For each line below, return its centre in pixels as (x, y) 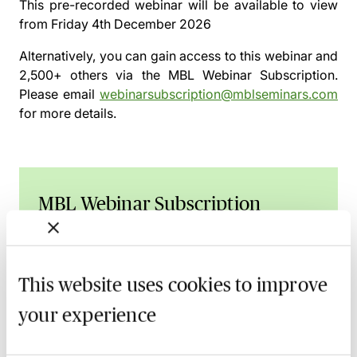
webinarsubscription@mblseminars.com (219, 94)
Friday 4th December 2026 (131, 24)
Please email (59, 94)
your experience (87, 315)
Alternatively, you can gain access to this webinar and (178, 56)
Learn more (74, 270)
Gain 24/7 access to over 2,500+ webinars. (166, 238)
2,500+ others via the (94, 75)
